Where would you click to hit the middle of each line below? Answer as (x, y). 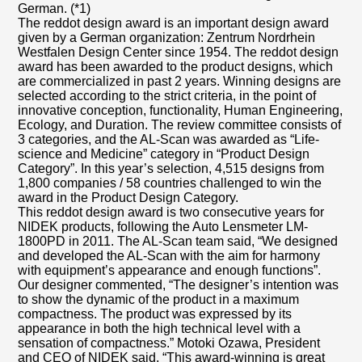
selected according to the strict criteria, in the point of (167, 96)
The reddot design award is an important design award (174, 23)
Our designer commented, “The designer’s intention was (179, 285)
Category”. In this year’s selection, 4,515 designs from (171, 168)
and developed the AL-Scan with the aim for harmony (169, 256)
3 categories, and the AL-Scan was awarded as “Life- (169, 139)
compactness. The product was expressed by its (155, 314)
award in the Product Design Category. (128, 198)
